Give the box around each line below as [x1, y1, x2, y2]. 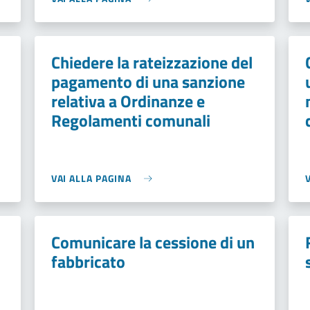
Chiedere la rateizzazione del [51, 50, 253, 75]
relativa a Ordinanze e [51, 89, 205, 113]
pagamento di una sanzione [51, 69, 245, 94]
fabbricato [51, 249, 125, 274]
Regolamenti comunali [51, 108, 210, 133]
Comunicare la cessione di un [51, 230, 255, 255]
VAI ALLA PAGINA [51, 171, 132, 185]
